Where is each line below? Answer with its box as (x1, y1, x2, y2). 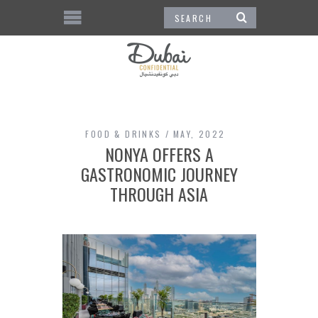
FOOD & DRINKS (85, 128, 162, 140)
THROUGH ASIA (110, 181, 208, 207)
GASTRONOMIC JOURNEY (80, 161, 238, 187)
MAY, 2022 (173, 128, 226, 140)
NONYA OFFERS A (104, 141, 214, 167)
